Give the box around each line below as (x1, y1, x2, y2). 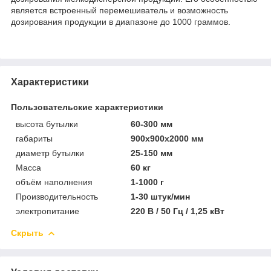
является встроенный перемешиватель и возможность (11, 5, 228, 15)
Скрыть (11, 227, 44, 238)
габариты (16, 133, 53, 143)
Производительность (16, 191, 98, 201)
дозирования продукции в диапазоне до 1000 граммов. (11, 16, 230, 27)
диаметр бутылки (16, 148, 84, 158)
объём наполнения (16, 177, 93, 187)
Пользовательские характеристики (11, 102, 163, 112)
